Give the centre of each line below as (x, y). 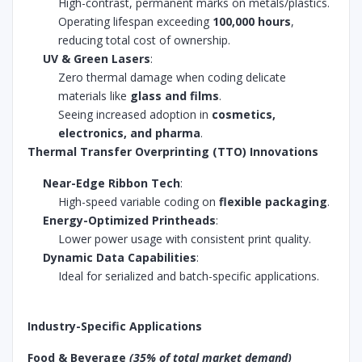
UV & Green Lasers (97, 59)
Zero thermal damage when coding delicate (173, 77)
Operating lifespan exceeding (136, 21)
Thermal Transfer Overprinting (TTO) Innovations (173, 152)
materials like (95, 96)
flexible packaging (274, 202)
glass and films (175, 96)
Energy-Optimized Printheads (130, 220)
